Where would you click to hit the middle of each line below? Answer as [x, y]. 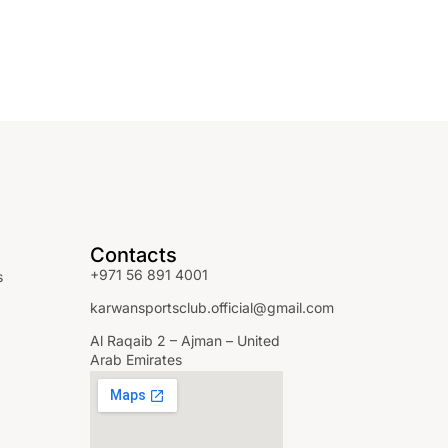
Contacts [133, 254]
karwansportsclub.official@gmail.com [211, 307]
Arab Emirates [135, 359]
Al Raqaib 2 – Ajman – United [184, 340]
